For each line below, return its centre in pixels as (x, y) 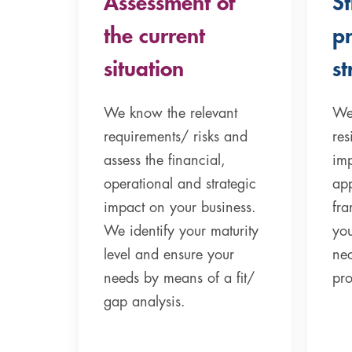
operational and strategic (180, 183)
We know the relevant (170, 113)
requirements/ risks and (176, 136)
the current (154, 36)
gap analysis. (145, 301)
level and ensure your (169, 254)
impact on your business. (180, 207)
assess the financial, (165, 160)
